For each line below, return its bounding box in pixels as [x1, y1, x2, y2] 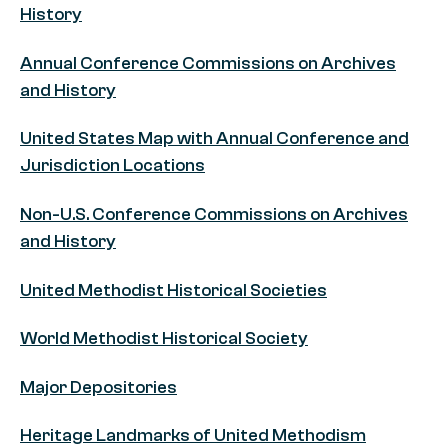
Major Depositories [20, 376, 177, 398]
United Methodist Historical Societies [20, 279, 327, 301]
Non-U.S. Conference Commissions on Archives [20, 203, 408, 225]
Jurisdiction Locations [20, 155, 205, 177]
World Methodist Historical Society [20, 328, 308, 350]
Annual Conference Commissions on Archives [20, 52, 396, 74]
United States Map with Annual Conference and [20, 128, 409, 150]
